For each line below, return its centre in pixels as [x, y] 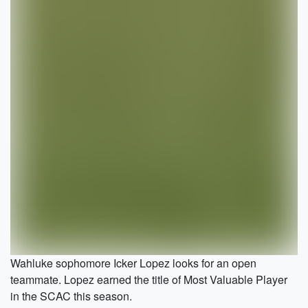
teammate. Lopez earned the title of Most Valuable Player [149, 279]
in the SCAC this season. [71, 296]
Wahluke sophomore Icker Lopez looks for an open [133, 263]
